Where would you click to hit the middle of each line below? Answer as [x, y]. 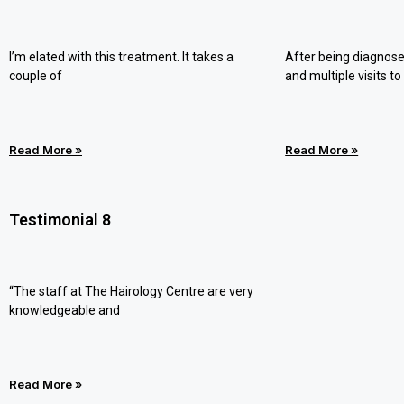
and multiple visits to [344, 76]
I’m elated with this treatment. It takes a [121, 57]
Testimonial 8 [60, 220]
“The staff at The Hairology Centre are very [131, 291]
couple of [36, 76]
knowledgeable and [64, 310]
